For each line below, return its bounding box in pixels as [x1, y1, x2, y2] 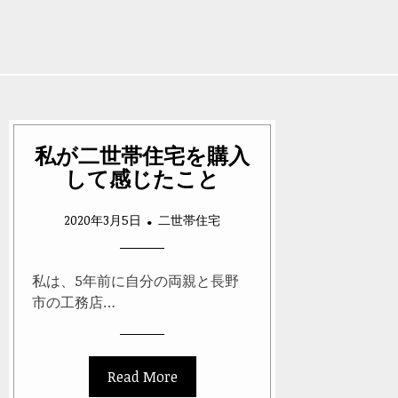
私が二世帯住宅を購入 [35, 140, 250, 170]
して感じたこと [65, 163, 219, 193]
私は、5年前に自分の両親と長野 [32, 271, 239, 291]
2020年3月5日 [64, 211, 141, 229]
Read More [107, 367, 178, 387]
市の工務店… [32, 292, 115, 313]
